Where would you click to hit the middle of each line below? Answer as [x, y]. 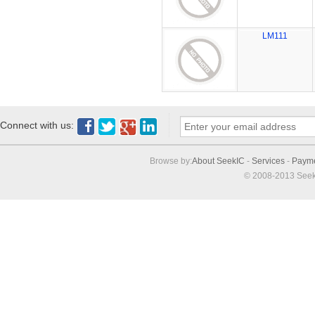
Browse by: [171, 161]
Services [268, 161]
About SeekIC [218, 161]
